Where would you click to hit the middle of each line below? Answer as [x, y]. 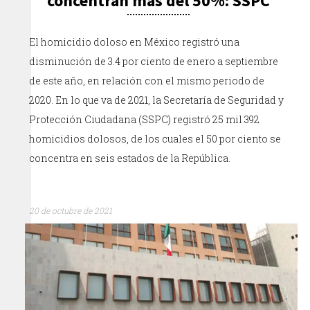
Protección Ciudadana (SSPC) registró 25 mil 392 [145, 119]
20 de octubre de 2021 [71, 210]
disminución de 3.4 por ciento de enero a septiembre [154, 61]
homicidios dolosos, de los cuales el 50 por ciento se [155, 138]
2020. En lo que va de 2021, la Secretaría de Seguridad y [157, 100]
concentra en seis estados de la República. [130, 158]
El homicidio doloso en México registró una [135, 42]
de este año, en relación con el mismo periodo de [147, 80]
